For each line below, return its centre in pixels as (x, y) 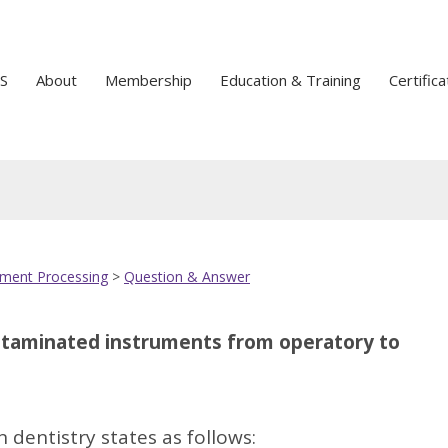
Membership (148, 80)
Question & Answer (187, 276)
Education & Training (290, 80)
